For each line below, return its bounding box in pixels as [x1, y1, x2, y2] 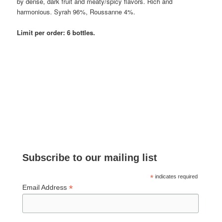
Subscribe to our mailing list [22, 152, 158, 163]
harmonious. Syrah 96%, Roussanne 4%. [17, 7, 136, 17]
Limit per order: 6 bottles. [17, 28, 96, 38]
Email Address [22, 183, 69, 191]
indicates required [154, 173, 198, 179]
